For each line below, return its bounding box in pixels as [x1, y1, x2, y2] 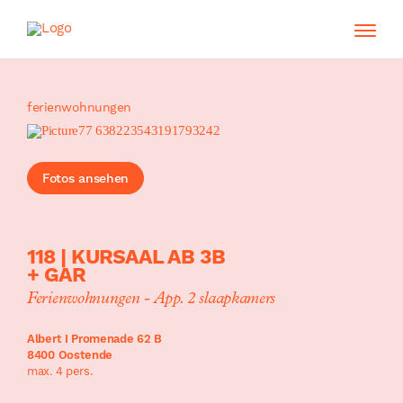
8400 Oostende [27, 348, 113, 362]
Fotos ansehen [42, 171, 130, 185]
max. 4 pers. [27, 364, 93, 378]
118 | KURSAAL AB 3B [27, 245, 226, 269]
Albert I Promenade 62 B [27, 332, 163, 345]
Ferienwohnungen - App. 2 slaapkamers [27, 291, 276, 308]
